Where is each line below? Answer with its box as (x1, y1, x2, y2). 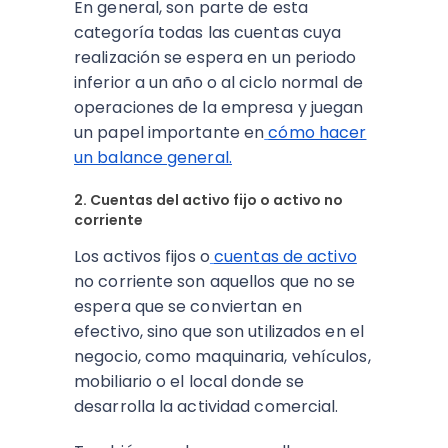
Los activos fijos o (74, 245, 210, 268)
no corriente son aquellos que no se (74, 270, 356, 293)
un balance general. (74, 146, 232, 169)
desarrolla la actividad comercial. (74, 395, 343, 418)
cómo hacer (268, 121, 367, 144)
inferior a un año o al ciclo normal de (74, 71, 363, 94)
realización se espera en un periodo (74, 46, 357, 69)
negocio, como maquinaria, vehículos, (74, 345, 371, 368)
